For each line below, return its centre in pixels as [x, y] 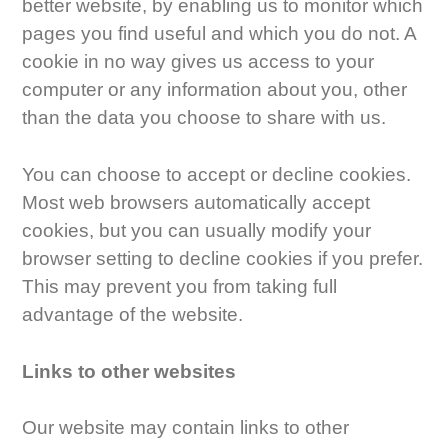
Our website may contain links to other [186, 428]
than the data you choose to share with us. [204, 118]
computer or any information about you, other [215, 90]
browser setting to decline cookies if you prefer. [223, 258]
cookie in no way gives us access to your [198, 62]
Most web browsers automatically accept [196, 202]
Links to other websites [129, 371]
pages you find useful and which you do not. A [219, 34]
